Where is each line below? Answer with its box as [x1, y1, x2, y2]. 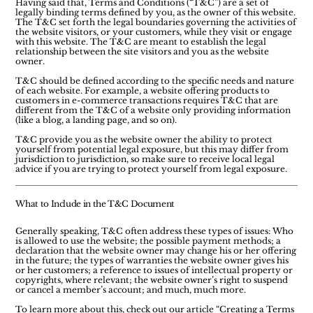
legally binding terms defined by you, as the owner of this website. [15, 6, 296, 17]
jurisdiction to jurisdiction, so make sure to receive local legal [15, 153, 275, 164]
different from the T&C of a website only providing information [15, 104, 291, 115]
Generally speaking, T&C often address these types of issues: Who [15, 226, 294, 237]
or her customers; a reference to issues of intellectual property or [15, 265, 293, 276]
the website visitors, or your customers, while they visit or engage [15, 26, 293, 37]
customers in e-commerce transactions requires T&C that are [15, 94, 279, 105]
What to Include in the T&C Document [15, 198, 175, 209]
